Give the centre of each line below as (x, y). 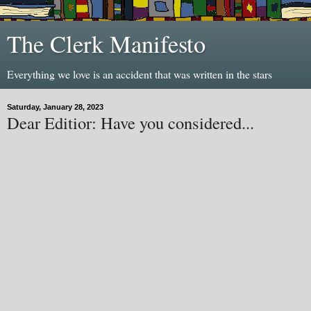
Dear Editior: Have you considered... (131, 123)
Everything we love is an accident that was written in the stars (140, 74)
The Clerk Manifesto (106, 44)
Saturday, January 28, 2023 (55, 107)
